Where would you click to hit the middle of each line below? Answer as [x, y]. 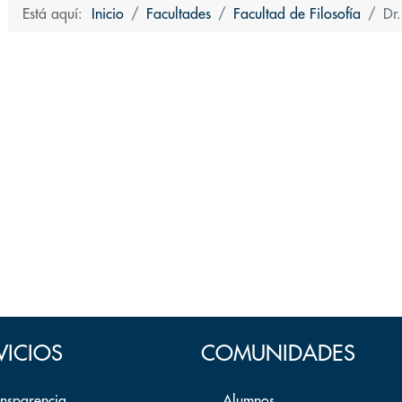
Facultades [179, 14]
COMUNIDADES [278, 353]
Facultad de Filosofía [297, 14]
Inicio [108, 14]
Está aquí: [57, 14]
